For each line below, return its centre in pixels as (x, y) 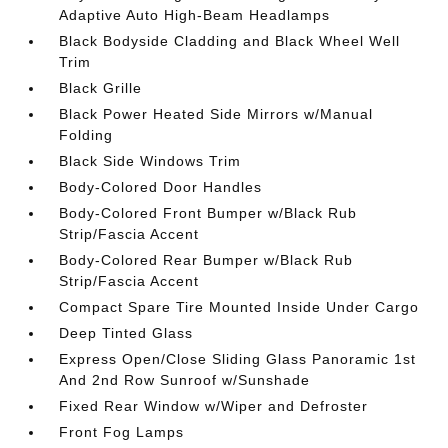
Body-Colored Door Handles (161, 187)
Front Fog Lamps (122, 432)
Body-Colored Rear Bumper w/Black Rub (206, 260)
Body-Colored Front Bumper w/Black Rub (208, 213)
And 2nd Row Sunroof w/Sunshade (185, 380)
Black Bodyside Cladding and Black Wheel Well (230, 41)
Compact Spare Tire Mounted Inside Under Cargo (239, 307)
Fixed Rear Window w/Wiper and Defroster (214, 406)
